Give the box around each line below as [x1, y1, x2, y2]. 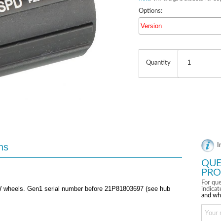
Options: [138, 8, 162, 14]
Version [140, 22, 162, 30]
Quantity [146, 60, 171, 66]
